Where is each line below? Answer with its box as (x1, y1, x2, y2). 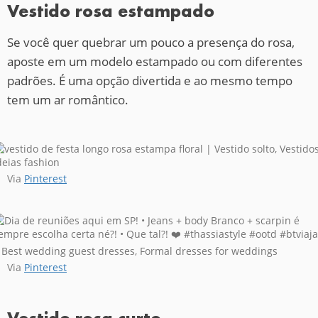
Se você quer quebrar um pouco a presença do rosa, (7, 34, 295, 51)
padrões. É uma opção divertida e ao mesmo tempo (7, 72, 292, 89)
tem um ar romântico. (7, 92, 128, 109)
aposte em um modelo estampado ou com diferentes (7, 53, 302, 70)
